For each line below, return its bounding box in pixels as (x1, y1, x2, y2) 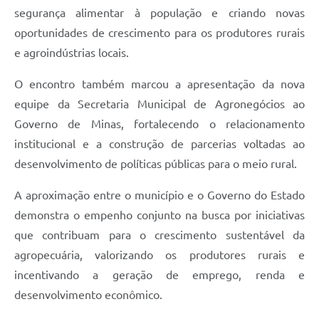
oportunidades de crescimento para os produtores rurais (14, 26, 305, 40)
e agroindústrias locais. (14, 46, 129, 60)
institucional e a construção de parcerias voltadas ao (14, 137, 305, 151)
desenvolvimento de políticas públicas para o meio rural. (14, 157, 297, 171)
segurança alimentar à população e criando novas (14, 6, 305, 20)
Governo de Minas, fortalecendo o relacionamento (14, 117, 305, 131)
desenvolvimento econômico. (14, 288, 162, 302)
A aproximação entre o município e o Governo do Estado (14, 189, 305, 202)
